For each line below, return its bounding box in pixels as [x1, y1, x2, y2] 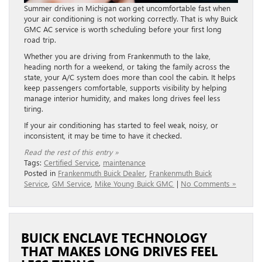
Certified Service [44, 157, 99, 168]
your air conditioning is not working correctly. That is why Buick [24, 13, 237, 24]
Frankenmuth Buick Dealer [58, 168, 145, 178]
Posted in [24, 168, 58, 178]
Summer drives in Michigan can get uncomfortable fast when [24, 3, 230, 13]
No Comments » [181, 178, 236, 189]
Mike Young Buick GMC [95, 178, 174, 189]
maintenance [103, 157, 146, 168]
